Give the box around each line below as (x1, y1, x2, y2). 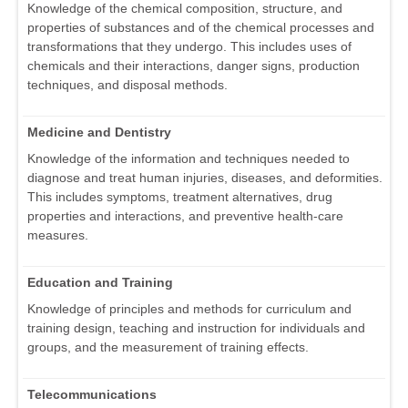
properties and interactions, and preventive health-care (27, 209, 343, 224)
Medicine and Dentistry (27, 125, 171, 140)
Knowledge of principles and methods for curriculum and (27, 301, 352, 317)
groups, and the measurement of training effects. (27, 340, 309, 355)
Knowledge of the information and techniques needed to (27, 151, 350, 167)
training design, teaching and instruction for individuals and (27, 321, 365, 336)
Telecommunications (27, 387, 157, 403)
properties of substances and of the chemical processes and (27, 20, 374, 36)
